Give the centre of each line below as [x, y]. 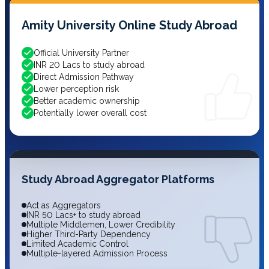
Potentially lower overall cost [90, 113]
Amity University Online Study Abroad [129, 25]
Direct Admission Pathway [84, 77]
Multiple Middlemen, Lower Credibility [101, 225]
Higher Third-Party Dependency [89, 234]
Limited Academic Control [77, 244]
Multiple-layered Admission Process [97, 253]
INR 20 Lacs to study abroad [89, 65]
